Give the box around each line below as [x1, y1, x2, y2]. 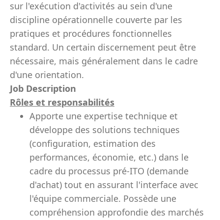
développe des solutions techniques [29, 124, 180, 136]
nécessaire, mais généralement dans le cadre [10, 55, 198, 67]
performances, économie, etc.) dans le [29, 151, 189, 163]
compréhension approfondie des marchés [29, 206, 204, 218]
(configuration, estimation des [29, 137, 156, 149]
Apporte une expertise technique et [29, 110, 178, 122]
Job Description [10, 82, 76, 94]
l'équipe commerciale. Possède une [29, 192, 176, 204]
